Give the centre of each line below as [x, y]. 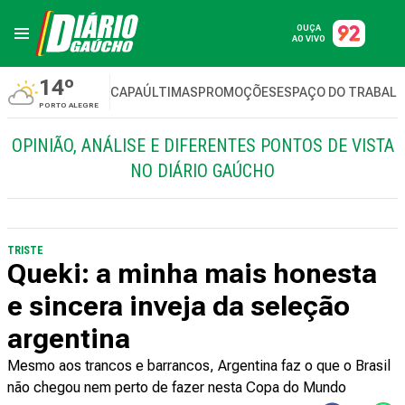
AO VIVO [309, 39]
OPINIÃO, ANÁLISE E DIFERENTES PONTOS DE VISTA [202, 146]
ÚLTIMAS [170, 92]
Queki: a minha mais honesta [192, 273]
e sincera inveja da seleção [179, 306]
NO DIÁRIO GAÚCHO [202, 171]
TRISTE [25, 250]
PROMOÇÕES [237, 92]
